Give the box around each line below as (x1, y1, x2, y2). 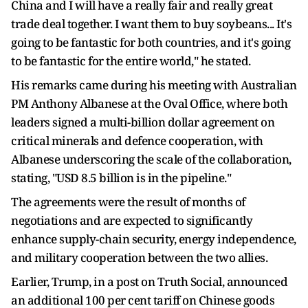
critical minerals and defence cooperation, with (11, 133, 263, 148)
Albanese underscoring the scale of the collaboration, (11, 151, 291, 167)
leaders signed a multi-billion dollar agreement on (11, 114, 274, 130)
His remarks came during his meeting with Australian (11, 77, 297, 93)
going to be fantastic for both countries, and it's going (11, 34, 290, 50)
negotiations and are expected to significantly (11, 212, 252, 228)
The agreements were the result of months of (11, 194, 245, 210)
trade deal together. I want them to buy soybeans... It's (11, 16, 291, 32)
